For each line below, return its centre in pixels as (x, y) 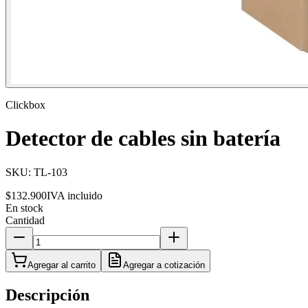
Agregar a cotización (164, 265)
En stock (24, 208)
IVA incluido (75, 195)
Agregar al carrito (62, 265)
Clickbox (25, 105)
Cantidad (25, 220)
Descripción (47, 295)
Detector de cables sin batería (143, 139)
